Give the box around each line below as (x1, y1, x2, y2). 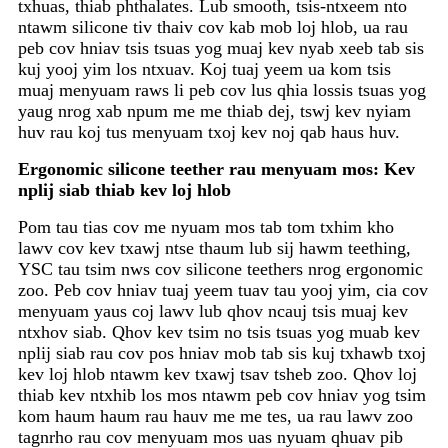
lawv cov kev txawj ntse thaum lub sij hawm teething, (18, 238, 411, 259)
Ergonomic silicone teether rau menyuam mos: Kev (18, 159, 415, 180)
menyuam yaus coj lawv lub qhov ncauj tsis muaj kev (18, 301, 408, 322)
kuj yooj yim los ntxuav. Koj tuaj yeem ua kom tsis (18, 59, 391, 80)
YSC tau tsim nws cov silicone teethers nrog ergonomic (18, 259, 423, 280)
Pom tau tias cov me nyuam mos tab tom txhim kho (18, 217, 394, 238)
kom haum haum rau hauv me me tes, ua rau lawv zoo (18, 406, 413, 427)
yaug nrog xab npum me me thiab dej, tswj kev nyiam (18, 101, 411, 122)
